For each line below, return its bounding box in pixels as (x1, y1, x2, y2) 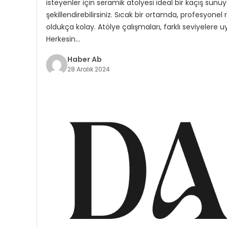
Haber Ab (67, 54, 102, 64)
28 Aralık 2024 (67, 64, 110, 73)
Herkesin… (46, 34, 80, 44)
